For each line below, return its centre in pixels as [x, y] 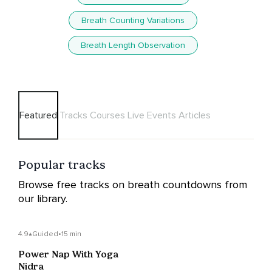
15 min [71, 234]
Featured [38, 116]
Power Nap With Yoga [68, 254]
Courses [107, 116]
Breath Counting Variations [133, 21]
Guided [45, 234]
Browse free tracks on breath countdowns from [133, 185]
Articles [195, 116]
